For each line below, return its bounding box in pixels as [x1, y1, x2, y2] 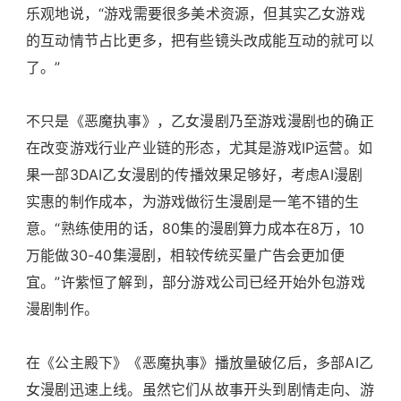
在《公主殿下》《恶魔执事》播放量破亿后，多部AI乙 [26, 353, 373, 371]
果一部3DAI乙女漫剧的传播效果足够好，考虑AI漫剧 [26, 165, 363, 183]
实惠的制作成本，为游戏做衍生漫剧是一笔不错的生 [26, 192, 360, 210]
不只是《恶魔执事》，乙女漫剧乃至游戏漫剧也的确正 [26, 111, 374, 130]
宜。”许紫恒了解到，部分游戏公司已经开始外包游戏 [26, 272, 365, 291]
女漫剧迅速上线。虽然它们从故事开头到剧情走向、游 [26, 380, 374, 398]
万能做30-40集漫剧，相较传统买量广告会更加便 [26, 245, 345, 264]
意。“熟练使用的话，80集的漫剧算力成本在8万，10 [26, 218, 365, 237]
